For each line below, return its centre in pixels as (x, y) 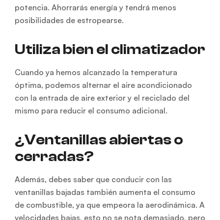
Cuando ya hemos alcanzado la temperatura (96, 72)
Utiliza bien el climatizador (110, 49)
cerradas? (54, 156)
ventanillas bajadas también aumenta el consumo (105, 192)
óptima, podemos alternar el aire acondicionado (103, 85)
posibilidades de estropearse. (69, 20)
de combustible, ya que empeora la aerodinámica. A (110, 205)
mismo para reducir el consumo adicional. (91, 110)
